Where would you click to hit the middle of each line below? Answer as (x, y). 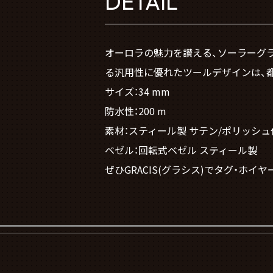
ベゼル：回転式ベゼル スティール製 (181, 150)
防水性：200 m (136, 111)
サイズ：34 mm (137, 92)
